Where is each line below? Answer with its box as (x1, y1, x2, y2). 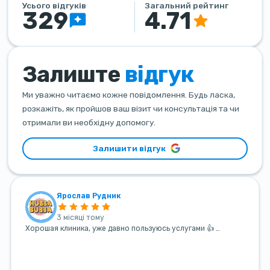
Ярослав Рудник (57, 192, 121, 201)
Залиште (22, 61, 125, 87)
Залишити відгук (92, 143, 166, 153)
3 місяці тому (57, 213, 105, 222)
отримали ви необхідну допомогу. (22, 117, 155, 127)
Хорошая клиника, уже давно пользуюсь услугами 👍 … (25, 224, 220, 233)
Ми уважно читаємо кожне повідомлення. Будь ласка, (22, 89, 235, 99)
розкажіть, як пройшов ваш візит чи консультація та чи (22, 103, 239, 113)
